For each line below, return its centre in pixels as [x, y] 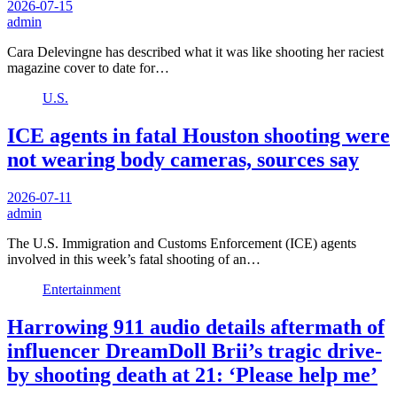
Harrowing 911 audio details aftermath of [196, 327]
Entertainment [82, 289]
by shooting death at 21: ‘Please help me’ [192, 374]
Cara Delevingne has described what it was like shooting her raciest [195, 52]
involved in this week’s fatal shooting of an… [134, 259]
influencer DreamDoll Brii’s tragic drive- [195, 350]
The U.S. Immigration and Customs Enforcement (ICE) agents [182, 243]
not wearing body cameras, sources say [183, 160]
